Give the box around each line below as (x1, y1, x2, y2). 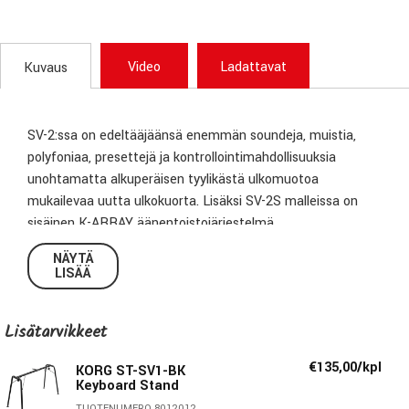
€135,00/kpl (309, 358, 382, 377)
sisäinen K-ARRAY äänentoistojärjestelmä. (27, 214, 277, 233)
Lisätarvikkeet (5, 320, 107, 346)
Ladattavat (220, 58, 287, 77)
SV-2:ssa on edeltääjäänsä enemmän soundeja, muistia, (27, 126, 356, 145)
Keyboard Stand (76, 375, 180, 395)
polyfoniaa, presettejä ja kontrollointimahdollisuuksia (27, 148, 336, 167)
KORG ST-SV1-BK (76, 361, 186, 381)
